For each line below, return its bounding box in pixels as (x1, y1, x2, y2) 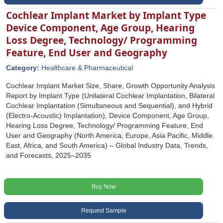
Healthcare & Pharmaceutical (41, 64, 133, 72)
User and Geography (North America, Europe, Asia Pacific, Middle (6, 131, 213, 139)
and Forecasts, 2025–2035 (6, 151, 91, 159)
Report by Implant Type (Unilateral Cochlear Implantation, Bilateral (6, 92, 215, 100)
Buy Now (91, 183, 116, 190)
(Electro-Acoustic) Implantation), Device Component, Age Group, (6, 111, 209, 119)
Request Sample (81, 207, 126, 214)
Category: (6, 64, 41, 72)
